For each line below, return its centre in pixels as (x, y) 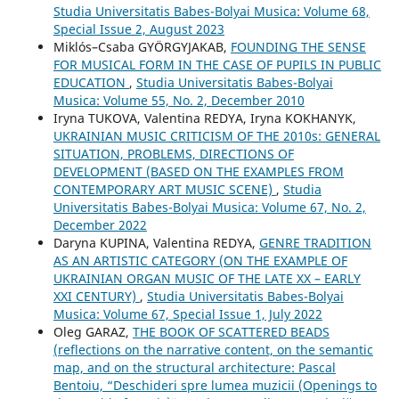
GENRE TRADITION (315, 242)
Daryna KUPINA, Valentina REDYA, (156, 242)
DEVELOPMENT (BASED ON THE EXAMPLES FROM (198, 171)
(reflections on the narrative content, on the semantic (213, 349)
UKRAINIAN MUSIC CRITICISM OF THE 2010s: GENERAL (216, 135)
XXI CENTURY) (96, 296)
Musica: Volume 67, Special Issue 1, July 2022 (187, 313)
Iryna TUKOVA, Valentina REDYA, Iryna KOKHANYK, (204, 118)
